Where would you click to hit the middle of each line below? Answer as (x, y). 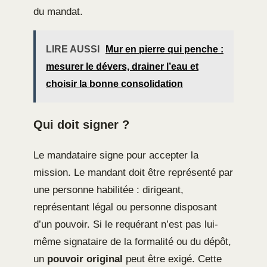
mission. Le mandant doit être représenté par (133, 173)
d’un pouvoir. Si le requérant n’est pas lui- (126, 225)
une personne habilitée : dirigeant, (108, 190)
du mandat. (58, 12)
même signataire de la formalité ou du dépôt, (132, 242)
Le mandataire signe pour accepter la (116, 156)
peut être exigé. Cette (172, 259)
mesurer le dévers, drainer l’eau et (122, 67)
